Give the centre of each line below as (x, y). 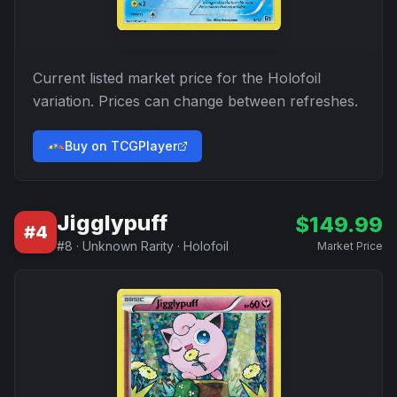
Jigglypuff (112, 223)
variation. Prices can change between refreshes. (195, 101)
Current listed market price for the (150, 78)
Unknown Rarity (128, 246)
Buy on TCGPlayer (121, 146)
